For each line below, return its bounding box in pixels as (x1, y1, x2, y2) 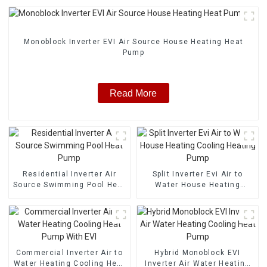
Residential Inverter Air (22, 169, 117, 178)
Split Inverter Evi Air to (152, 169, 243, 178)
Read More (110, 88, 157, 98)
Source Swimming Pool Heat (13, 180, 126, 189)
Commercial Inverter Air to (15, 248, 123, 257)
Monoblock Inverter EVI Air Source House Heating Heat (23, 38, 244, 46)
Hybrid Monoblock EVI (154, 248, 241, 257)
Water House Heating (154, 180, 241, 189)
